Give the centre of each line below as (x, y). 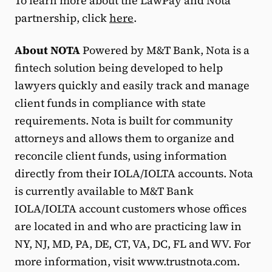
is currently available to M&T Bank (104, 191)
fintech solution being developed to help (119, 68)
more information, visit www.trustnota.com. (127, 261)
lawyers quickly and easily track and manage (132, 85)
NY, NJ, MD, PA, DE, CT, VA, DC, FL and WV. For (133, 244)
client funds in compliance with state (110, 103)
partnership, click (62, 18)
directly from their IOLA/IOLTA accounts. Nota (134, 173)
